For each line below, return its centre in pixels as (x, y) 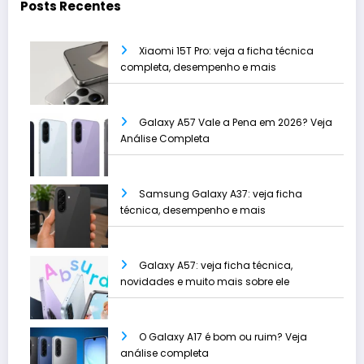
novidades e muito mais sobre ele (205, 282)
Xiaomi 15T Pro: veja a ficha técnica (226, 51)
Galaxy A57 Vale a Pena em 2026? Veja (236, 123)
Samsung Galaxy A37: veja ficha (221, 194)
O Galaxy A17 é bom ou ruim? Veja (223, 337)
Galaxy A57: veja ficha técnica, (216, 266)
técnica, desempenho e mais (193, 210)
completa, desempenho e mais (198, 67)
